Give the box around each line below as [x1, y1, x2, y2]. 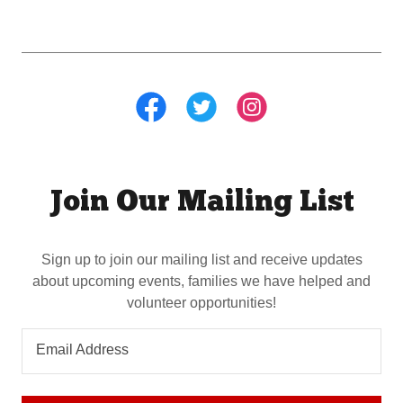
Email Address [36, 342, 129, 358]
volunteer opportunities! [127, 294, 276, 310]
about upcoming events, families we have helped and [32, 273, 371, 289]
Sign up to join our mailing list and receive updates [40, 251, 363, 267]
